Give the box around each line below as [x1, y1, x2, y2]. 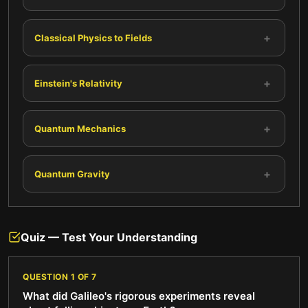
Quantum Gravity [34, 168, 110, 179]
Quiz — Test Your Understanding [21, 230, 197, 244]
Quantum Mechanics [34, 122, 126, 134]
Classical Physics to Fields [34, 32, 152, 43]
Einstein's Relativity [34, 77, 122, 89]
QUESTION [23, 272, 71, 282]
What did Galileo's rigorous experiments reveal [23, 289, 255, 302]
